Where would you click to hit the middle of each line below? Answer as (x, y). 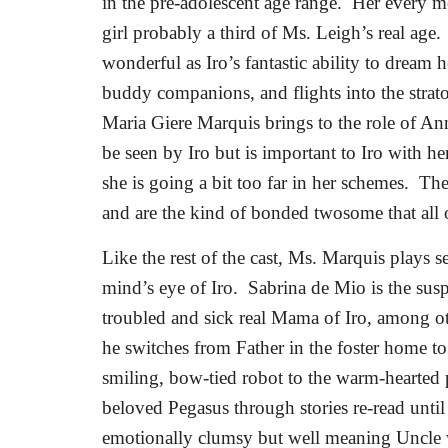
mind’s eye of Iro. (170, 287)
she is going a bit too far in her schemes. (255, 182)
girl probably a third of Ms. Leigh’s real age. (271, 32)
